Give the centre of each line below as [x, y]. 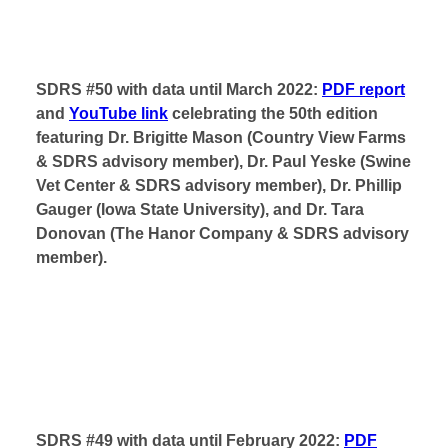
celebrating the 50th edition [275, 113]
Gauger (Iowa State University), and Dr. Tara [200, 209]
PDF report [363, 89]
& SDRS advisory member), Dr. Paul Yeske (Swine [223, 161]
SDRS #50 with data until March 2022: [177, 89]
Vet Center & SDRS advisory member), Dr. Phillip [219, 185]
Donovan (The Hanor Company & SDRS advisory [222, 233]
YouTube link [118, 113]
